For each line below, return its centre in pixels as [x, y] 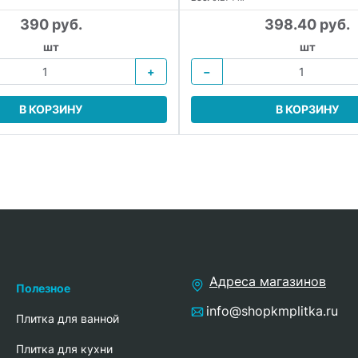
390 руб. [51, 24]
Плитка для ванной [68, 318]
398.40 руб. [307, 24]
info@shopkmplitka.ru [272, 310]
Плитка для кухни [64, 348]
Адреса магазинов [268, 281]
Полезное [43, 288]
